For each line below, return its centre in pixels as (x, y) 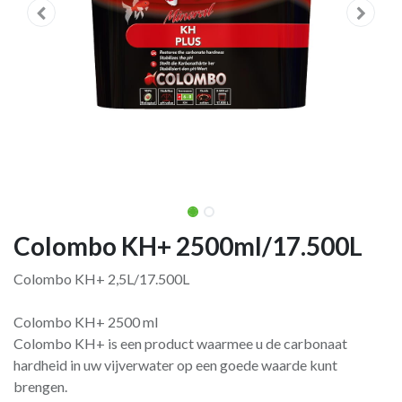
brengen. (40, 386)
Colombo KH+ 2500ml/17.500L (188, 246)
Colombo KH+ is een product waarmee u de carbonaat (180, 343)
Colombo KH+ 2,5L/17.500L (101, 279)
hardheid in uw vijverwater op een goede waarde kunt (175, 365)
